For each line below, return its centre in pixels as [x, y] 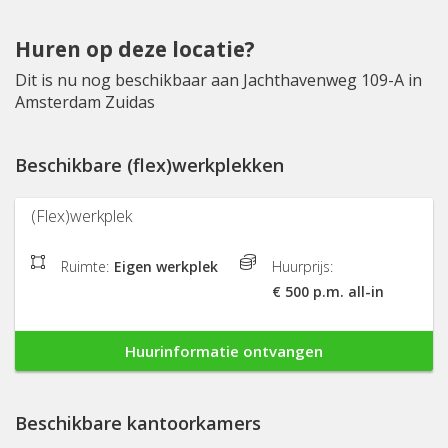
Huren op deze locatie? [135, 49]
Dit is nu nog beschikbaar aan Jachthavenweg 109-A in [218, 80]
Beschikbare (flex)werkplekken [155, 165]
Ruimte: [85, 267]
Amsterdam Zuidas [85, 102]
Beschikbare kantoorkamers [144, 423]
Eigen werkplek [166, 267]
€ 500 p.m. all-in [328, 292]
